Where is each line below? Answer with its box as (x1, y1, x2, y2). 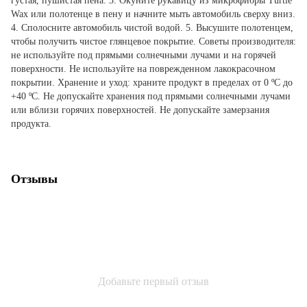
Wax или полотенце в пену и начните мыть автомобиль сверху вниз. (11, 8, 295, 19)
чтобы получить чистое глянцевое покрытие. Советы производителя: (11, 36, 296, 47)
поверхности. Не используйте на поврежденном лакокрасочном (11, 63, 275, 74)
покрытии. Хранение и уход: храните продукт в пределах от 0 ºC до (11, 77, 293, 88)
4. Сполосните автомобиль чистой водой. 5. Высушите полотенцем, (11, 22, 293, 33)
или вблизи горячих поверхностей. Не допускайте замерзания (11, 104, 269, 115)
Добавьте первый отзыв (98, 275, 209, 287)
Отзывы (11, 171, 58, 186)
